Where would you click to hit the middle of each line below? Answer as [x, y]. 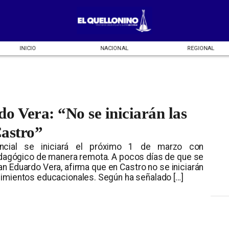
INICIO [28, 48]
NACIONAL [114, 48]
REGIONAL [201, 48]
